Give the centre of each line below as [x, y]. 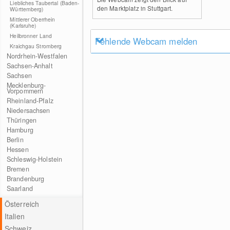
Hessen [17, 149]
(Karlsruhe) [23, 25]
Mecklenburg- [26, 85]
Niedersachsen [28, 110]
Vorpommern [25, 91]
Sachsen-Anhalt [30, 66]
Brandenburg [25, 179]
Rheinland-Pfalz [30, 101]
